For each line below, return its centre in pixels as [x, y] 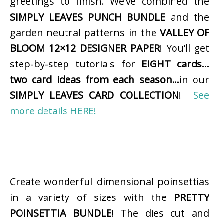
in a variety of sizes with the [92, 197]
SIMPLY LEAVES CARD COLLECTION [94, 95]
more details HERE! [53, 111]
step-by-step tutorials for [76, 64]
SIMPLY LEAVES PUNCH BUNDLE [88, 17]
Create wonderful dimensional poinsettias [109, 182]
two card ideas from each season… [95, 80]
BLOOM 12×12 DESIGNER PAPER [85, 48]
